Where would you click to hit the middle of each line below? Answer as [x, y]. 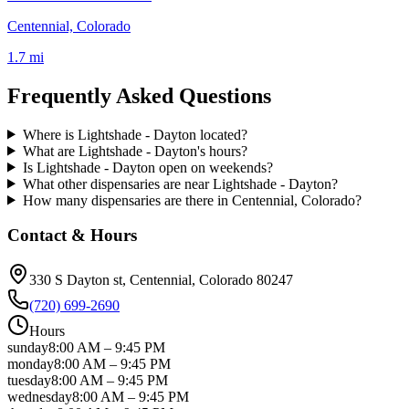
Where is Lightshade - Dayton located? [135, 134]
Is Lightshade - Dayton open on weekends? [147, 167]
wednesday [40, 396]
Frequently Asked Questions [139, 95]
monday [31, 363]
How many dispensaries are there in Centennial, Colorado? [192, 200]
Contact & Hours [72, 236]
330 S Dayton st [76, 279]
